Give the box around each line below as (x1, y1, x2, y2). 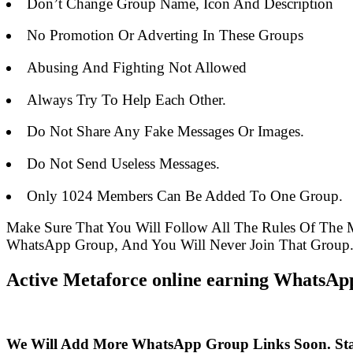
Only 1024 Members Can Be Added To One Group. (26, 187, 343, 204)
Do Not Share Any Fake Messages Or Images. (26, 123, 304, 140)
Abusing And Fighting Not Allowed (26, 59, 247, 76)
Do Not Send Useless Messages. (26, 155, 220, 173)
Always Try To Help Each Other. (26, 91, 226, 108)
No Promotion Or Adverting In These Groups (26, 27, 303, 44)
